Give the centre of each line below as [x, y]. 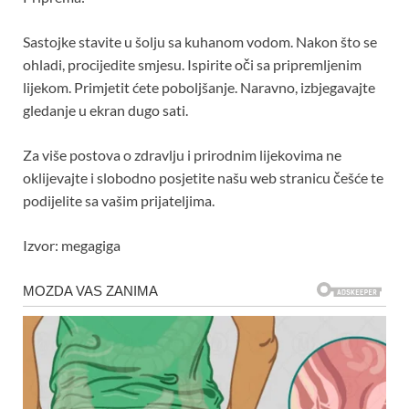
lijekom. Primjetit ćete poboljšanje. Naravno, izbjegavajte [199, 87]
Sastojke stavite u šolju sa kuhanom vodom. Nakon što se [200, 41]
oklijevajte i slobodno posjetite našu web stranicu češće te [203, 177]
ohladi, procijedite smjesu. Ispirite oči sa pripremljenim [192, 64]
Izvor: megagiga [72, 245]
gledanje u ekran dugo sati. [105, 110]
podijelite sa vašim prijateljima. [119, 200]
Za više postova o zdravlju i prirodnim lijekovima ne [182, 154]
